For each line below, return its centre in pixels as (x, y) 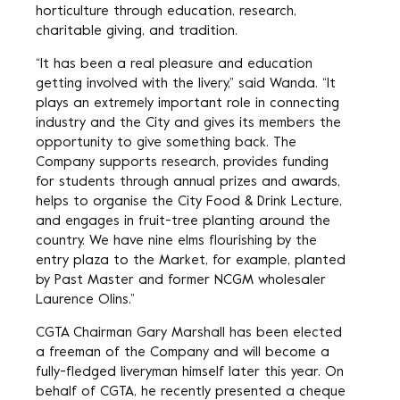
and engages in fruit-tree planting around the (183, 221)
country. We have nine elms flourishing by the (176, 241)
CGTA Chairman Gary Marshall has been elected (189, 333)
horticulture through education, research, (166, 12)
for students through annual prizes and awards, (188, 182)
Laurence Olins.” (85, 300)
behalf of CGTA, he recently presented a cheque (191, 392)
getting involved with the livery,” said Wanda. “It (186, 84)
